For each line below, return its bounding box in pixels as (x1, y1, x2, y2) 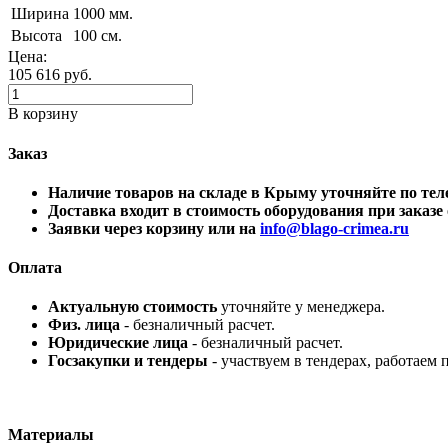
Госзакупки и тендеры (48, 352, 208, 370)
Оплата (8, 259, 62, 277)
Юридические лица (48, 334, 188, 352)
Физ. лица (48, 316, 120, 334)
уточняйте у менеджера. (221, 298, 385, 316)
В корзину (8, 105, 78, 123)
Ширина (11, 5, 69, 23)
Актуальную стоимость (48, 298, 221, 316)
